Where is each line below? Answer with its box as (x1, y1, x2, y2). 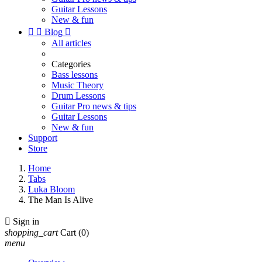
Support (28, 133, 57, 143)
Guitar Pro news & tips (51, 101, 136, 111)
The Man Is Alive (28, 195, 93, 205)
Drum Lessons (51, 91, 105, 101)
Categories (51, 59, 91, 69)
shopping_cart (5, 227, 58, 237)
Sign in (13, 216, 39, 226)
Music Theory (51, 80, 104, 90)
